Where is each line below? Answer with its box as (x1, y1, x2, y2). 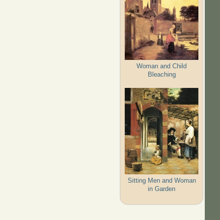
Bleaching (147, 70, 176, 78)
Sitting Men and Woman (127, 176, 196, 184)
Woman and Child (137, 62, 187, 70)
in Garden (148, 185, 176, 192)
